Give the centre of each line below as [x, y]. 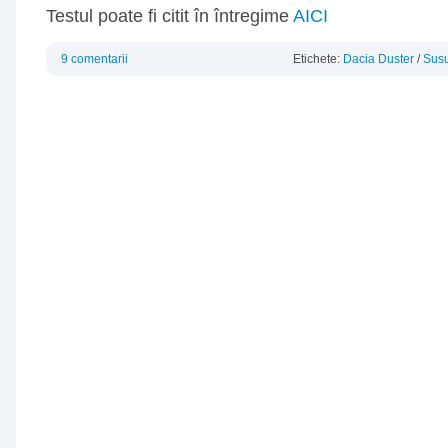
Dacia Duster [378, 59]
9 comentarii [94, 59]
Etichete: [318, 59]
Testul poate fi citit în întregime [169, 16]
